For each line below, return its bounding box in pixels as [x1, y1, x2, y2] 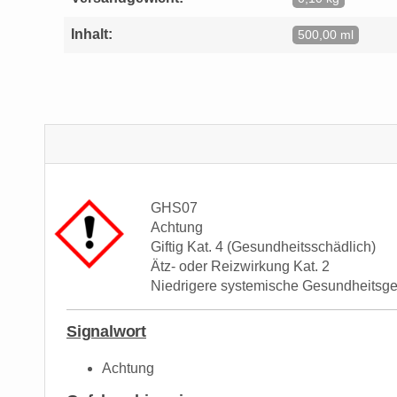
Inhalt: [71, 27, 113, 43]
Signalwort [66, 322, 146, 340]
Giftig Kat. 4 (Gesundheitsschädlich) [151, 238, 376, 254]
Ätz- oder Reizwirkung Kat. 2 [151, 258, 330, 274]
